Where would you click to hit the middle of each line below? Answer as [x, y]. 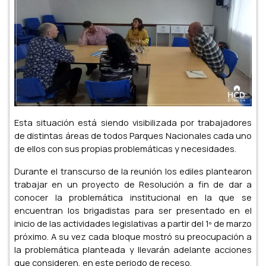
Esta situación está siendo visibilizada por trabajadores [133, 123]
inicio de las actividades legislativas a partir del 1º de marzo [133, 224]
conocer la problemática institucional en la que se [133, 197]
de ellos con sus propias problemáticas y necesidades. [125, 149]
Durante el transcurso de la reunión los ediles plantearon [133, 171]
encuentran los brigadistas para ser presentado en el [133, 210]
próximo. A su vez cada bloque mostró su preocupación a [133, 237]
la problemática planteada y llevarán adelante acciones [133, 250]
